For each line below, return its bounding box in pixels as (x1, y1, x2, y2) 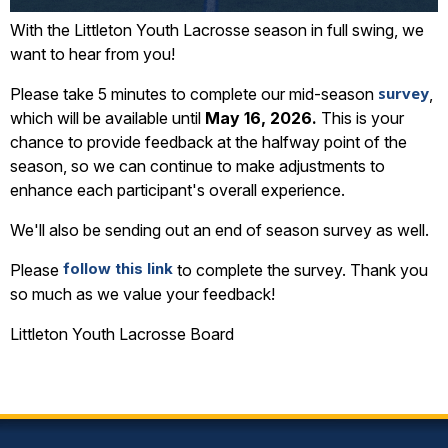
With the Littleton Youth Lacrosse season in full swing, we (10, 20, 424, 41)
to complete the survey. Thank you (173, 260, 428, 281)
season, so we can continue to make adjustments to (10, 156, 385, 177)
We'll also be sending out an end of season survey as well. (10, 220, 437, 241)
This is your (321, 108, 404, 129)
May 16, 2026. (205, 108, 321, 129)
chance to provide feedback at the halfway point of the (10, 132, 407, 153)
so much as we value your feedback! (10, 284, 275, 305)
